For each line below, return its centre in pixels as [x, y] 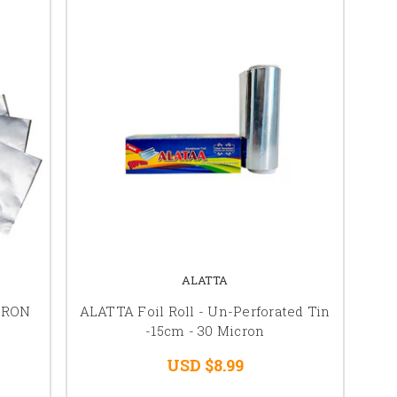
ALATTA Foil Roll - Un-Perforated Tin [205, 311]
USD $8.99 [205, 365]
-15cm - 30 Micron [205, 330]
